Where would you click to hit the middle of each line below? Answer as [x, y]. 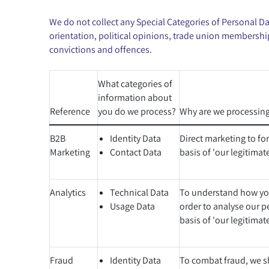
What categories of [135, 83]
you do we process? [137, 111]
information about [135, 97]
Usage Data [132, 206]
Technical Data [139, 192]
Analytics [68, 192]
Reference [70, 111]
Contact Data [136, 152]
